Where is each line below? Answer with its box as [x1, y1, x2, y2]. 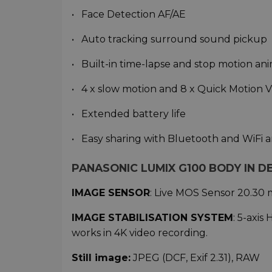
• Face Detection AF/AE [72, 8, 186, 20]
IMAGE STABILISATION [72, 211, 188, 223]
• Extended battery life [72, 107, 186, 120]
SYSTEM [188, 211, 233, 223]
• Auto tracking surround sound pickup [72, 33, 267, 45]
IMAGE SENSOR [72, 186, 150, 199]
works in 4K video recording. [72, 226, 208, 239]
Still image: [72, 251, 131, 263]
